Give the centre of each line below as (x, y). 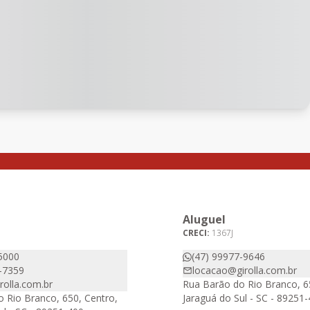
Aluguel (204, 219)
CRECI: (197, 233)
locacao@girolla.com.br (245, 270)
